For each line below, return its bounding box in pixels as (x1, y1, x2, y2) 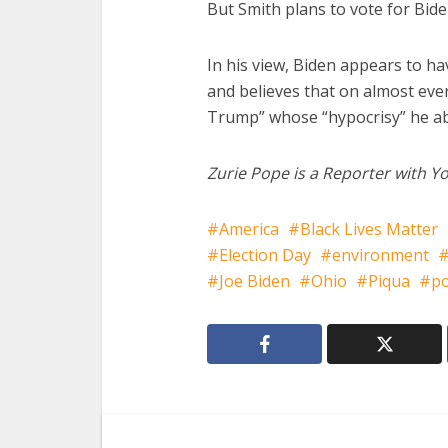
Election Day (219, 243, 311, 266)
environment (332, 243, 429, 266)
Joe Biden (219, 269, 290, 292)
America (219, 217, 279, 240)
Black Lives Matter (300, 217, 438, 240)
